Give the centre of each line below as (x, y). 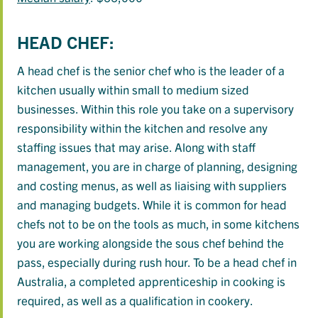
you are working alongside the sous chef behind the (150, 243)
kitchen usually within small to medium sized (133, 89)
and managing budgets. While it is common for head (152, 204)
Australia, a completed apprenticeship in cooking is (151, 281)
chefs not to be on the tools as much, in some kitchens (158, 224)
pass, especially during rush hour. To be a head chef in (157, 262)
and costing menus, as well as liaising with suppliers (152, 185)
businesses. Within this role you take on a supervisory (155, 109)
